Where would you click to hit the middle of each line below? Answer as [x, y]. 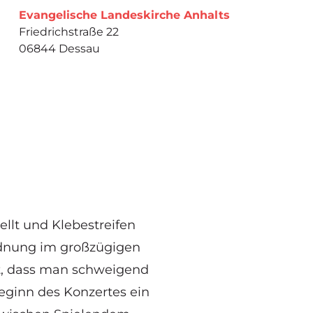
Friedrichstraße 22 [68, 31]
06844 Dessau [59, 48]
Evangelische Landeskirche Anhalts [124, 15]
